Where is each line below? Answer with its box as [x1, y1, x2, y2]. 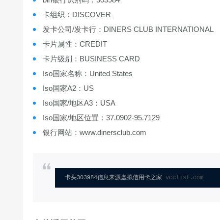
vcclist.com [165, 174, 203, 181]
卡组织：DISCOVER [43, 10, 111, 19]
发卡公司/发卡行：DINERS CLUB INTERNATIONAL [43, 25, 214, 33]
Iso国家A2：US [43, 83, 94, 92]
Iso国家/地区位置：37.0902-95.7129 [43, 113, 160, 122]
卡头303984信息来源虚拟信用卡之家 [65, 174, 165, 181]
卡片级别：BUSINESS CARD [43, 54, 140, 63]
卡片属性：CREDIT [43, 39, 107, 48]
